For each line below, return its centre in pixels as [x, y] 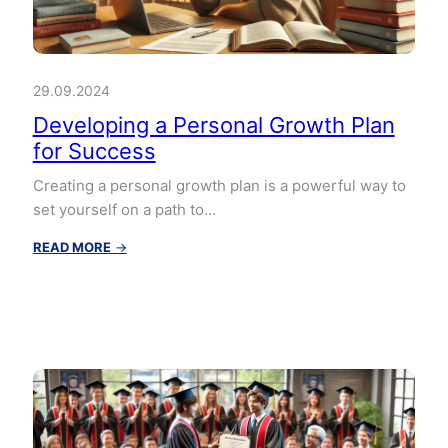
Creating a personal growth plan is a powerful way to [219, 185]
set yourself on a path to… [124, 209]
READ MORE [71, 246]
